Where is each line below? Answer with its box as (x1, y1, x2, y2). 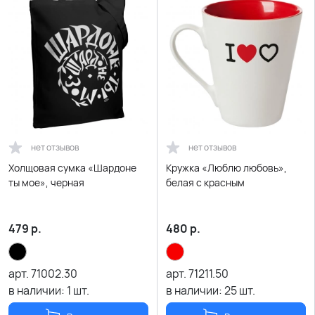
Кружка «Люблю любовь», (166, 161, 287, 174)
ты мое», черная (8, 176, 84, 189)
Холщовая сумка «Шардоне (8, 161, 136, 174)
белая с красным (166, 176, 245, 189)
